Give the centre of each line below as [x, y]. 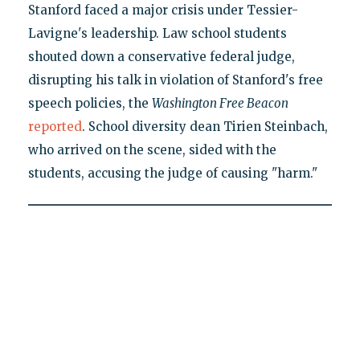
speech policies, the [90, 104]
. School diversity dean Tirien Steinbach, [205, 127]
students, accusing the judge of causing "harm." [172, 174]
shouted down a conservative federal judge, [161, 57]
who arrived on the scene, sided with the [152, 150]
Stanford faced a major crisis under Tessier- [163, 10]
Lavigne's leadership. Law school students [157, 34]
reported [55, 127]
